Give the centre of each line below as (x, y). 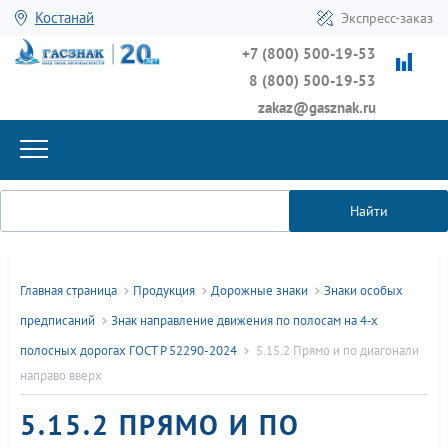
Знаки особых (363, 291)
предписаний (57, 321)
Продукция (164, 291)
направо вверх (61, 375)
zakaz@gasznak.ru (317, 107)
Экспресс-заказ (387, 18)
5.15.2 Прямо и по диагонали (337, 351)
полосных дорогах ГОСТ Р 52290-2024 (128, 351)
